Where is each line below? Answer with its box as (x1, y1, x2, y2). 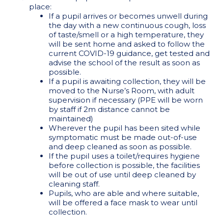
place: (28, 2, 52, 11)
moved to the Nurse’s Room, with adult (48, 86, 194, 95)
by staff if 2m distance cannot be (48, 105, 170, 114)
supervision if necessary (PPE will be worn (48, 95, 203, 105)
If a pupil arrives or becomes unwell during (48, 11, 208, 21)
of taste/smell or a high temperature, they (48, 30, 204, 39)
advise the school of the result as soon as (48, 58, 200, 67)
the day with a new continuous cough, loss (48, 21, 206, 30)
